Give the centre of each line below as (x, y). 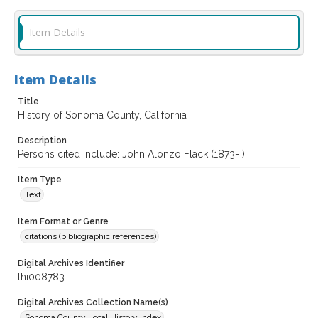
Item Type (40, 180)
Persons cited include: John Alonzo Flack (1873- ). (132, 154)
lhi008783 (41, 277)
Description (42, 141)
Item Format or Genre (63, 222)
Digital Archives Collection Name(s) (93, 303)
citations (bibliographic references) (91, 237)
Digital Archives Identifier (71, 264)
